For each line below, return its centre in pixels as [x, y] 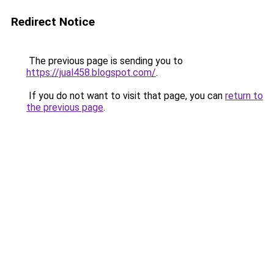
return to [244, 96]
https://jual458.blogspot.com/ [91, 72]
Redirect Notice [53, 22]
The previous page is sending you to [105, 61]
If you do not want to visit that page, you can [126, 96]
